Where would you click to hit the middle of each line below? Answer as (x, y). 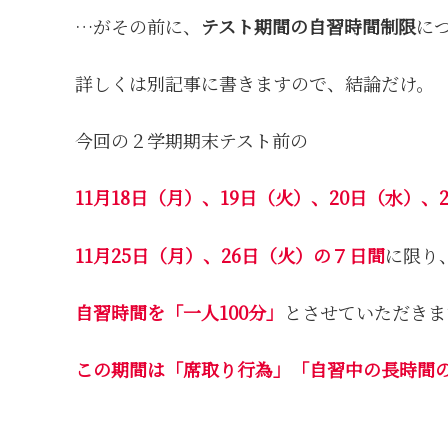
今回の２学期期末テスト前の (192, 140)
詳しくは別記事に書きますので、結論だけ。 (255, 82)
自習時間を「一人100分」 (180, 311)
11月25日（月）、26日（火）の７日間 (230, 254)
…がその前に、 (138, 25)
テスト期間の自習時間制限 (309, 25)
